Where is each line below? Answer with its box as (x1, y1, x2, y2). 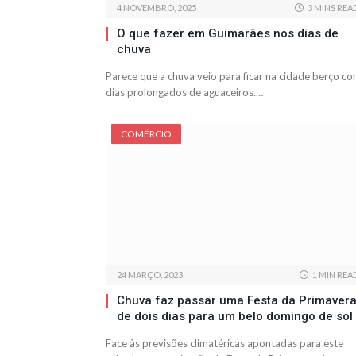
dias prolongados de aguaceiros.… (106, 86, 263, 99)
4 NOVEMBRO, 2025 (117, 2, 196, 14)
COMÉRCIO (121, 128, 172, 141)
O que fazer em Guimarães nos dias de (117, 26, 339, 41)
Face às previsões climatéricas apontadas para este (106, 337, 343, 350)
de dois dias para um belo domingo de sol (117, 309, 353, 324)
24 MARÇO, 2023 (117, 269, 183, 281)
